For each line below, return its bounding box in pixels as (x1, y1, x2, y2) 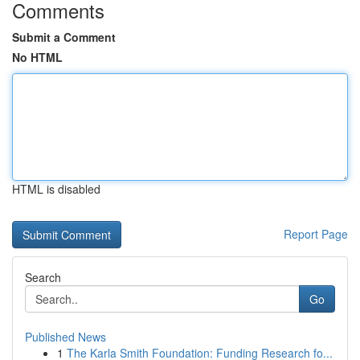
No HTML (12, 49, 63, 65)
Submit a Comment (12, 29, 116, 45)
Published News (25, 329, 106, 345)
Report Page (284, 226, 348, 242)
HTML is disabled (12, 181, 100, 197)
